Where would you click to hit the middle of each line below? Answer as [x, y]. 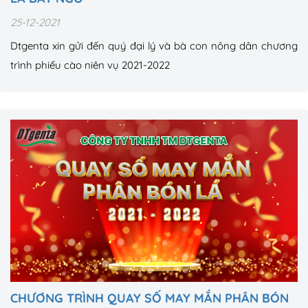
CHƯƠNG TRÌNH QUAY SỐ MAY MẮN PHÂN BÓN [150, 298]
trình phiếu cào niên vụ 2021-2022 [90, 65]
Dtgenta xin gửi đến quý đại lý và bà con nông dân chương [154, 45]
